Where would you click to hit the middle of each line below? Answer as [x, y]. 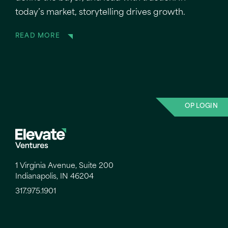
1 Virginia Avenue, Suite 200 [64, 166]
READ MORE [38, 36]
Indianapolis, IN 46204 [54, 177]
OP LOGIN [201, 107]
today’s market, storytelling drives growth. [100, 13]
